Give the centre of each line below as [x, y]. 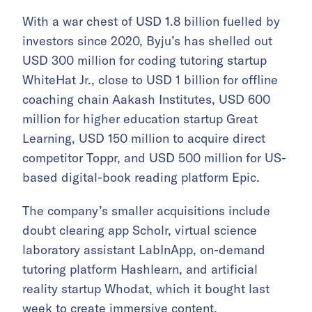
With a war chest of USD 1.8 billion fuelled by [151, 22]
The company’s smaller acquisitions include [146, 211]
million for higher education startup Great [140, 119]
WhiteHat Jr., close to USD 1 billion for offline [150, 80]
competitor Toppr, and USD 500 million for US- [154, 158]
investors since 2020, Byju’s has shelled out [147, 41]
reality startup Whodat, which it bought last [146, 289]
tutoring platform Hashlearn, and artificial [140, 270]
